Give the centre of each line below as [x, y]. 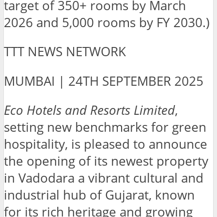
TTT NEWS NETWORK [65, 52]
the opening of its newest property [106, 161]
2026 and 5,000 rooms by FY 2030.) [107, 22]
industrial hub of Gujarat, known [99, 195]
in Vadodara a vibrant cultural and [104, 178]
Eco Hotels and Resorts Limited [89, 110]
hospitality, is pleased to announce [106, 144]
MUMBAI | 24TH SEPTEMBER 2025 [104, 81]
